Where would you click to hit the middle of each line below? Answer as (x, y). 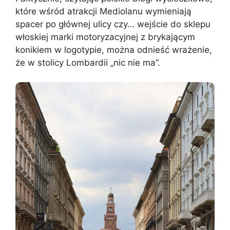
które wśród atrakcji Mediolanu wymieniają (103, 11)
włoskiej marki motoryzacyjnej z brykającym (105, 37)
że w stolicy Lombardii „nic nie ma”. (88, 62)
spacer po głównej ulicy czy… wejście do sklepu (113, 24)
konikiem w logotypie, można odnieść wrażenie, (114, 50)
